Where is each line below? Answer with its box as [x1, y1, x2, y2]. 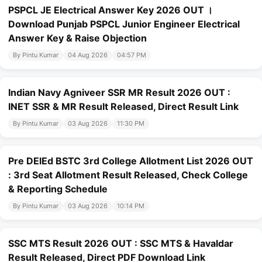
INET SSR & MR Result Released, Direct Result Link [8, 101, 239, 113]
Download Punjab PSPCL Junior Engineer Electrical [8, 18, 240, 30]
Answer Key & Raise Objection [8, 32, 147, 44]
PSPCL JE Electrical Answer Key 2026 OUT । [8, 4, 213, 16]
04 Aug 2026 [68, 51, 108, 60]
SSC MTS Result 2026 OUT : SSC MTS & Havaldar [8, 237, 233, 250]
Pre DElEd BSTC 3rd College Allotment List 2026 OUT [8, 155, 253, 167]
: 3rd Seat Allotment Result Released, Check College [8, 169, 248, 181]
